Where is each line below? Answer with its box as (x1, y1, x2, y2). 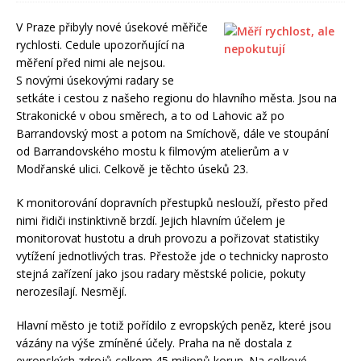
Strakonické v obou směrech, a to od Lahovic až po (16, 108, 284, 124)
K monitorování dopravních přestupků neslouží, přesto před (16, 195, 328, 211)
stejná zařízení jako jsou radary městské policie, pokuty (16, 266, 305, 282)
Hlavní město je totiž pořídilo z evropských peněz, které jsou (16, 317, 331, 334)
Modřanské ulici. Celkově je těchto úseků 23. (16, 161, 248, 177)
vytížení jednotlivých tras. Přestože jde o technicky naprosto (16, 248, 329, 264)
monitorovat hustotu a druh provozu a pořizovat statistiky (16, 230, 319, 247)
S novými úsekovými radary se (16, 73, 174, 89)
